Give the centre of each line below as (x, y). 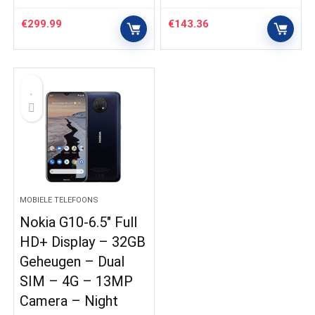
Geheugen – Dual (72, 262)
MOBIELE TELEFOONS (59, 200)
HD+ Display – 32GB (83, 242)
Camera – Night (69, 301)
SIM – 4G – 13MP (77, 281)
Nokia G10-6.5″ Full (79, 222)
